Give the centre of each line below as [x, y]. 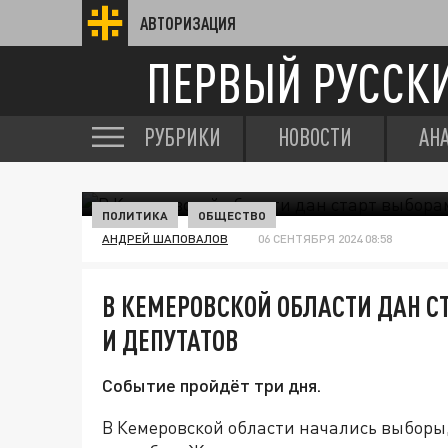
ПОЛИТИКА [135, 215]
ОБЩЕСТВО [232, 215]
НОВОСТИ [315, 137]
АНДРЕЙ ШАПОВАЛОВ [165, 238]
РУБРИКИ [182, 137]
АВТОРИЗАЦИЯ [188, 23]
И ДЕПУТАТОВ [170, 340]
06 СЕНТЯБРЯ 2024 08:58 [325, 238]
